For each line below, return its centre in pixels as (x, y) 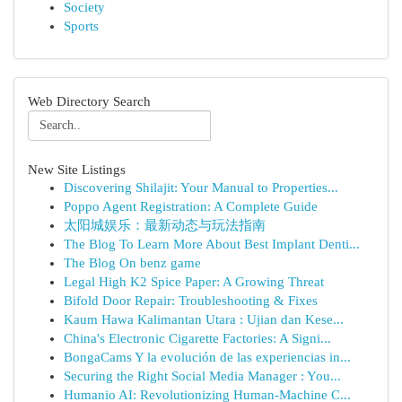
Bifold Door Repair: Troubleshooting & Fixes (191, 301)
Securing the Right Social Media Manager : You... (202, 376)
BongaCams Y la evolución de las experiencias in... (207, 357)
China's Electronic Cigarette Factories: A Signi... (197, 338)
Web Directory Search (89, 101)
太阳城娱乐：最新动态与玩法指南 (165, 225)
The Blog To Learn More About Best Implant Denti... (212, 244)
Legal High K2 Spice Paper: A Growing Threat (194, 282)
